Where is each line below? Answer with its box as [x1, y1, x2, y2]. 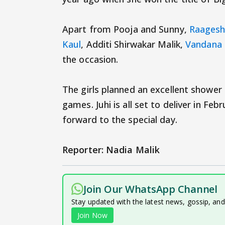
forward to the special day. [62, 114, 177, 126]
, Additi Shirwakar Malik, [81, 38, 186, 51]
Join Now [77, 210, 107, 220]
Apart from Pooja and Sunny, [62, 23, 189, 36]
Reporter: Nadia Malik [62, 144, 160, 156]
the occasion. [62, 53, 119, 66]
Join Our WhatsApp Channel [83, 182, 217, 196]
